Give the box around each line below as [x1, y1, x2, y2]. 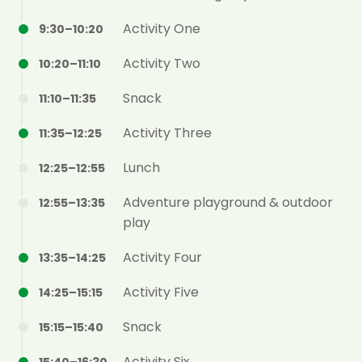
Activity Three [123, 124, 212, 143]
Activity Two [123, 54, 200, 74]
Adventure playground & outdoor [123, 193, 333, 213]
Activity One [123, 19, 200, 39]
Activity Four [123, 248, 202, 267]
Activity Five [123, 283, 199, 302]
